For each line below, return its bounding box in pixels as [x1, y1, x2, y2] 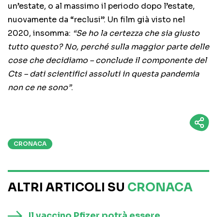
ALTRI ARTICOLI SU [8, 180, 127, 195]
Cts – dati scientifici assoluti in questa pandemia [8, 69, 199, 79]
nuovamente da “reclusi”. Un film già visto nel [8, 15, 185, 25]
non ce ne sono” [8, 82, 71, 93]
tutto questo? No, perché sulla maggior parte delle [8, 42, 209, 52]
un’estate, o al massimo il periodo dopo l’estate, [8, 1, 195, 12]
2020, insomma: [8, 28, 73, 39]
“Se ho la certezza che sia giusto [73, 28, 200, 39]
